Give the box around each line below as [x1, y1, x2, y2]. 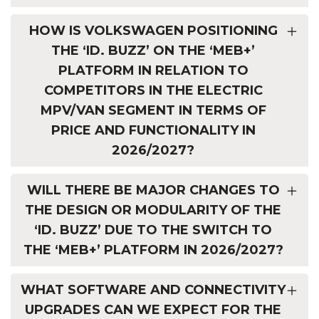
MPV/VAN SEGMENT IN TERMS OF [40, 102, 266, 118]
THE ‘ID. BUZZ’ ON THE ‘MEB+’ [51, 42, 255, 58]
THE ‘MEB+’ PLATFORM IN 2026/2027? [23, 241, 283, 258]
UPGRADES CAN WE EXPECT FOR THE [25, 301, 281, 318]
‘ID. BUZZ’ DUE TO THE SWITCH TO [34, 221, 272, 238]
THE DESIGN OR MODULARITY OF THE [25, 202, 281, 218]
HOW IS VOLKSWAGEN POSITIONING [28, 22, 278, 38]
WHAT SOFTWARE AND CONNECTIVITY [21, 281, 286, 298]
